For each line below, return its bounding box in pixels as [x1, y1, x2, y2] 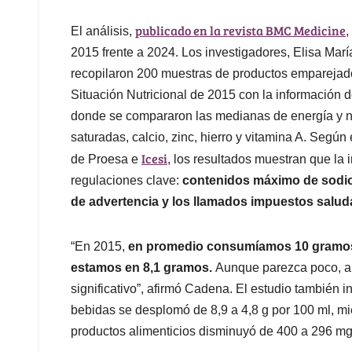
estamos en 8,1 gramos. [71, 261, 215, 275]
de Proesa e [71, 152, 141, 167]
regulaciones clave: [71, 174, 182, 188]
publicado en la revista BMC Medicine [135, 22, 346, 39]
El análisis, [71, 24, 135, 38]
